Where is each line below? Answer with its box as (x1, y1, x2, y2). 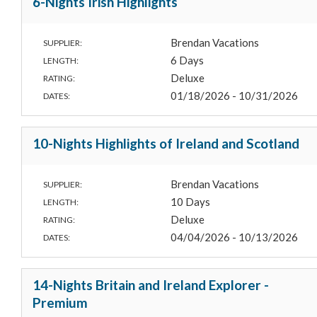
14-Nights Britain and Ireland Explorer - (33, 277, 269, 294)
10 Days (171, 195, 211, 209)
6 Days (171, 54, 204, 67)
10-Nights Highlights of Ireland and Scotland (33, 135, 299, 152)
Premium (33, 294, 88, 311)
